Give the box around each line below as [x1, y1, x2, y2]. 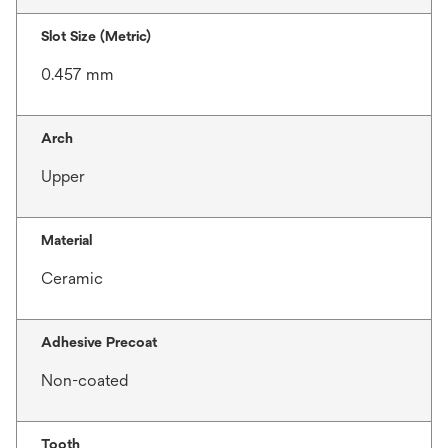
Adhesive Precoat [41, 334, 157, 351]
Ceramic [41, 269, 103, 289]
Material [41, 232, 92, 249]
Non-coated [41, 371, 128, 391]
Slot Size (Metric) [41, 28, 151, 45]
